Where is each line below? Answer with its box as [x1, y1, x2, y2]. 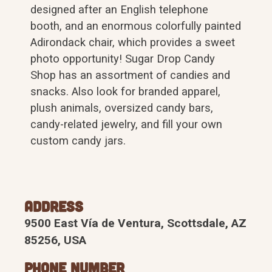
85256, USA [24, 233, 86, 248]
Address [24, 197, 83, 216]
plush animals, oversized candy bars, [30, 101, 213, 115]
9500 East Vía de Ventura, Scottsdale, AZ [24, 216, 246, 231]
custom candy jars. [30, 134, 126, 148]
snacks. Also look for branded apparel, [30, 85, 220, 98]
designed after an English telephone [30, 3, 208, 16]
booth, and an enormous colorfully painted [30, 19, 241, 33]
